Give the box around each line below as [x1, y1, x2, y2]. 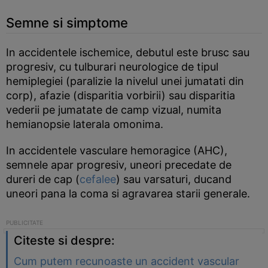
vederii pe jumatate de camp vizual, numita [6, 103, 221, 116]
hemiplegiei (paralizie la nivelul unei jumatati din [6, 75, 244, 87]
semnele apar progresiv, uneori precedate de [6, 159, 232, 171]
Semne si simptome [6, 15, 128, 31]
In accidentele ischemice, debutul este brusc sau [6, 46, 249, 59]
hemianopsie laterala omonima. [6, 118, 163, 130]
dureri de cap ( [6, 173, 80, 185]
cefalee [80, 173, 116, 185]
